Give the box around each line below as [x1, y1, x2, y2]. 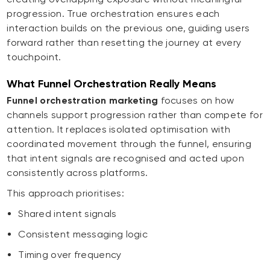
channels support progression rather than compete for [7, 109, 263, 121]
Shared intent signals [18, 208, 117, 220]
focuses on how [158, 95, 234, 107]
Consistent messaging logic [18, 228, 148, 240]
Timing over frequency [18, 249, 122, 261]
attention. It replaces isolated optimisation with [7, 124, 230, 136]
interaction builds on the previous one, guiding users [7, 22, 250, 34]
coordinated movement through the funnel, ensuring [7, 138, 251, 150]
